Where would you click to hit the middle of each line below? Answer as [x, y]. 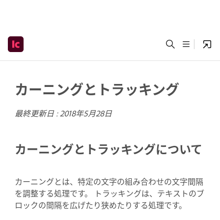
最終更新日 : [37, 113]
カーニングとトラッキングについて [109, 149]
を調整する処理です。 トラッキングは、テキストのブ [110, 193]
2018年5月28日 [86, 113]
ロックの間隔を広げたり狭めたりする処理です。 [101, 205]
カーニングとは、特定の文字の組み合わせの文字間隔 [109, 181]
